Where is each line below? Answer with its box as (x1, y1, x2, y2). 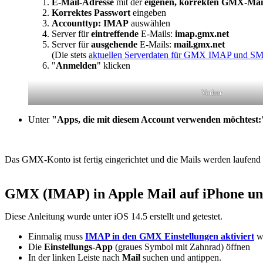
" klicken (97, 60, 130, 70)
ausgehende (91, 39, 137, 49)
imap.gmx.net (175, 28, 229, 39)
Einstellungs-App (44, 241, 113, 252)
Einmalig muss (28, 231, 85, 241)
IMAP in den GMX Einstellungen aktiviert (85, 231, 254, 241)
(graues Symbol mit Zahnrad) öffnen (113, 241, 250, 252)
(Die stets (52, 49, 89, 60)
